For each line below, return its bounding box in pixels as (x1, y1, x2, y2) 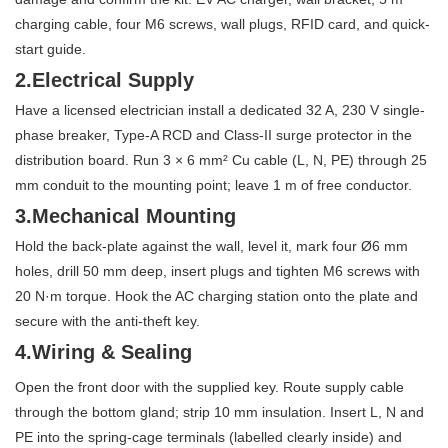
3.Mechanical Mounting (15, 204, 236, 227)
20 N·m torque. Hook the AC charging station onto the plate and (15, 287, 418, 304)
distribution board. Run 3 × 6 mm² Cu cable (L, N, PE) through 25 (15, 151, 427, 168)
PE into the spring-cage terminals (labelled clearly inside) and (15, 428, 402, 445)
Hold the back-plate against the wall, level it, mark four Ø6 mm (15, 237, 408, 254)
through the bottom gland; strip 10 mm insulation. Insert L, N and (15, 403, 424, 420)
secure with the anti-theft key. (15, 312, 200, 329)
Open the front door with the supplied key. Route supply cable (15, 378, 404, 395)
